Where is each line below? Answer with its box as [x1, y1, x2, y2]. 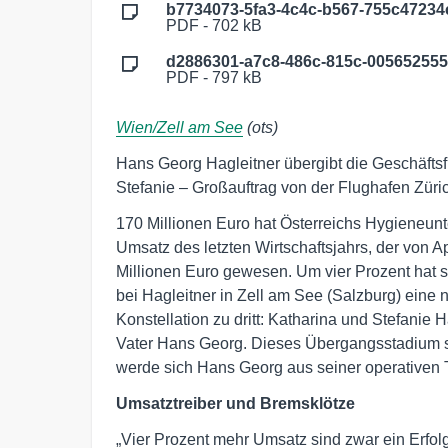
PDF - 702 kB [166, 17, 262, 35]
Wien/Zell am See [116, 119, 243, 137]
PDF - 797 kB [166, 69, 262, 87]
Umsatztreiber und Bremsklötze [116, 395, 355, 413]
